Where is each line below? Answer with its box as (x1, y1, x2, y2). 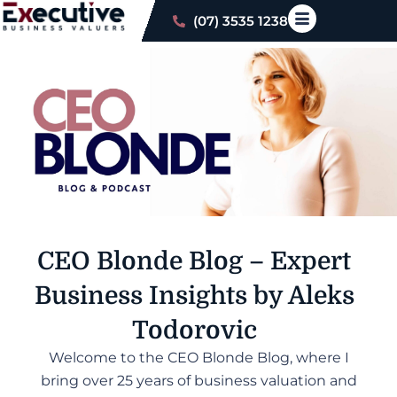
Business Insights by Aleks (34, 282, 354, 310)
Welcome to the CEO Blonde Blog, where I (48, 349, 349, 366)
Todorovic (131, 316, 257, 345)
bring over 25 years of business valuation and (40, 372, 357, 389)
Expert (270, 247, 351, 276)
